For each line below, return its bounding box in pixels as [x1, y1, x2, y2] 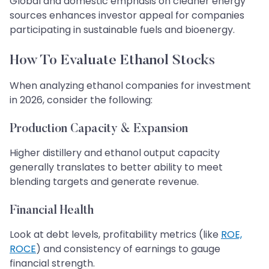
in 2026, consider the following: [10, 92, 153, 107]
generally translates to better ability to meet [10, 160, 223, 174]
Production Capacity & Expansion [10, 122, 188, 135]
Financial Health [10, 204, 94, 217]
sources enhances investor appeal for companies [10, 8, 244, 22]
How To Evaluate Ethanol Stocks [10, 53, 215, 68]
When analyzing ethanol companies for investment [10, 78, 251, 92]
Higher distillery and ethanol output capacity [10, 145, 220, 160]
